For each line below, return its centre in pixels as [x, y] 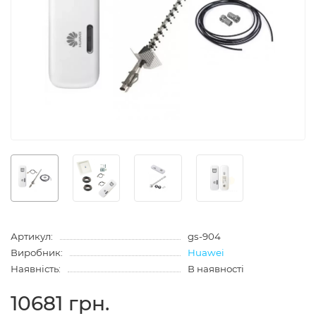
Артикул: [32, 237]
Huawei [206, 253]
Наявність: [36, 269]
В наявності [215, 269]
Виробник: [37, 253]
